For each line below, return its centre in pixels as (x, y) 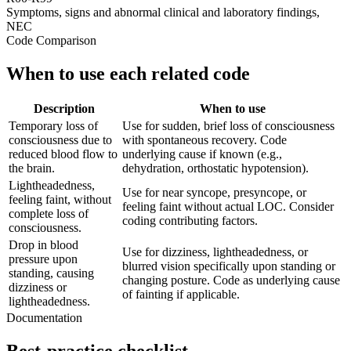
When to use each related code (128, 73)
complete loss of (49, 214)
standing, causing (51, 273)
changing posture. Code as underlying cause (231, 280)
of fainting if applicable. (181, 295)
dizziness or (38, 288)
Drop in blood (43, 245)
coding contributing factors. (190, 221)
